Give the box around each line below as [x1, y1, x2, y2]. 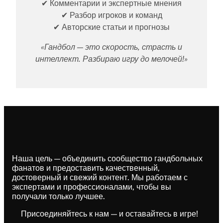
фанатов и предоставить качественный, [12, 163, 160, 173]
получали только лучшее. [12, 191, 105, 201]
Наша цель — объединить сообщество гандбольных [12, 153, 203, 163]
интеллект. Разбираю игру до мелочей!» [35, 54, 188, 64]
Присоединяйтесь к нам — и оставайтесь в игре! [21, 209, 198, 219]
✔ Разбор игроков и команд [61, 10, 162, 20]
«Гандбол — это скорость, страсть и [41, 42, 182, 52]
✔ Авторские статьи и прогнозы [53, 22, 170, 32]
